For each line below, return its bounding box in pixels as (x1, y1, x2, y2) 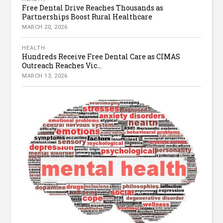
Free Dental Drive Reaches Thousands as (22, 3, 164, 13)
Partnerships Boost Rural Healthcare (22, 12, 153, 22)
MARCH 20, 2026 (22, 24, 68, 31)
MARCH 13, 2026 (22, 73, 68, 80)
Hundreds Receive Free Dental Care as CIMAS (22, 52, 181, 62)
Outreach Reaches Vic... (22, 61, 102, 71)
